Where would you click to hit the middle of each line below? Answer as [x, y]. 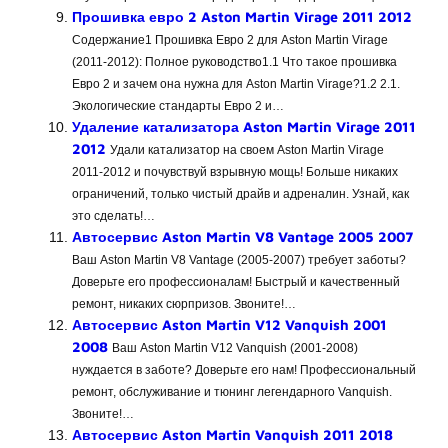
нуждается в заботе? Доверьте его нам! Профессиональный [244, 369]
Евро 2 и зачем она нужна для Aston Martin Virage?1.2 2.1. [236, 83]
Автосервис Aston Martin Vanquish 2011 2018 [232, 434]
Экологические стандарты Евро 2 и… [178, 105]
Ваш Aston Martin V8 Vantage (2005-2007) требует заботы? [239, 259]
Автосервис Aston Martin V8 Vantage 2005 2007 [242, 236]
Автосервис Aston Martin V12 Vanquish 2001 [229, 324]
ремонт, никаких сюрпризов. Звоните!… [184, 303]
